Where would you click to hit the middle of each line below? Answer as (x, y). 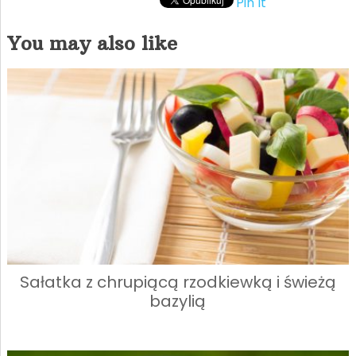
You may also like (92, 43)
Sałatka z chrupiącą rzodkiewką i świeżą (178, 282)
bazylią (178, 302)
